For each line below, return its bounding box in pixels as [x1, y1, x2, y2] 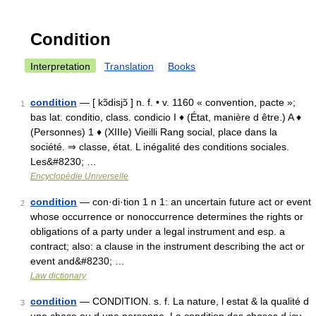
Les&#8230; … [30, 156, 97, 167]
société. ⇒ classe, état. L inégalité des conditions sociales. [30, 141, 289, 152]
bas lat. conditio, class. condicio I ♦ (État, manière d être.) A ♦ [30, 111, 301, 123]
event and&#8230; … [30, 255, 125, 267]
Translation [104, 61, 154, 72]
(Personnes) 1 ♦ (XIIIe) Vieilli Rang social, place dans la [30, 126, 277, 138]
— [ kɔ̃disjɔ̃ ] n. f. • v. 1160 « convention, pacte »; [77, 97, 296, 108]
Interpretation [30, 61, 90, 72]
